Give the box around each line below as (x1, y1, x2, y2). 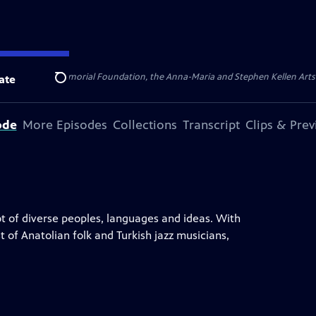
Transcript (182, 117, 240, 133)
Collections (112, 117, 177, 133)
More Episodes (22, 117, 107, 133)
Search (54, 78, 89, 92)
